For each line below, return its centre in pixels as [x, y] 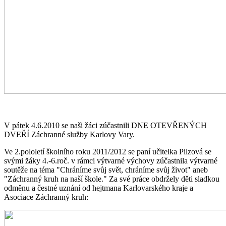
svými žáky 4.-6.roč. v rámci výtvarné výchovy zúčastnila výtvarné [111, 160]
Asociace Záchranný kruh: [46, 197]
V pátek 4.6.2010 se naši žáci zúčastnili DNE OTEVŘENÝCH [105, 125]
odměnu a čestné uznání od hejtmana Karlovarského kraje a [99, 188]
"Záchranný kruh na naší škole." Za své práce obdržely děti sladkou [112, 179]
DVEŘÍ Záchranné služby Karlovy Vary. [69, 134]
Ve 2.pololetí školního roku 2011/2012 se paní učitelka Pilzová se [108, 151]
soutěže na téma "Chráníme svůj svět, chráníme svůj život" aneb [106, 169]
